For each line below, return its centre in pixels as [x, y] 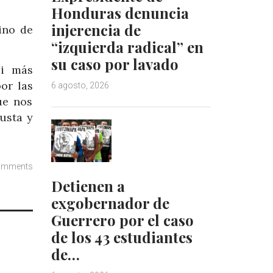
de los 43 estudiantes [122, 237]
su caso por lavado [115, 64]
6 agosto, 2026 [80, 86]
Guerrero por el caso [122, 220]
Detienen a [88, 186]
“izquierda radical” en [127, 47]
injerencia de [96, 30]
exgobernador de [110, 203]
